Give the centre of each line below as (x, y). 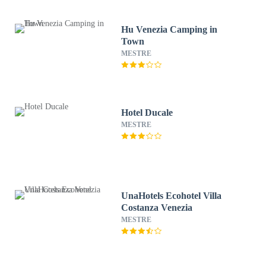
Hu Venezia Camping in (170, 29)
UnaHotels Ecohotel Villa (172, 196)
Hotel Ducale (147, 113)
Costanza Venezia (157, 208)
